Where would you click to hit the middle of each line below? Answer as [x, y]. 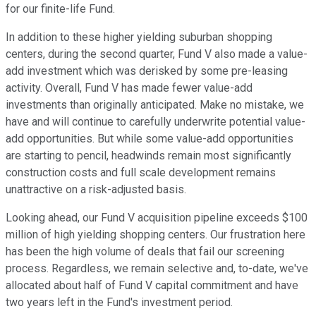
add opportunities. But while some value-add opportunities [150, 139]
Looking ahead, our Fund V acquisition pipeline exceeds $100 [157, 218]
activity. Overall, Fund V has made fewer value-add [129, 88]
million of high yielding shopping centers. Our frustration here [156, 235]
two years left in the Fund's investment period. [119, 303]
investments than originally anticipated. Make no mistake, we [155, 105]
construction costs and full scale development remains [141, 173]
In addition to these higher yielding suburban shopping [139, 37]
